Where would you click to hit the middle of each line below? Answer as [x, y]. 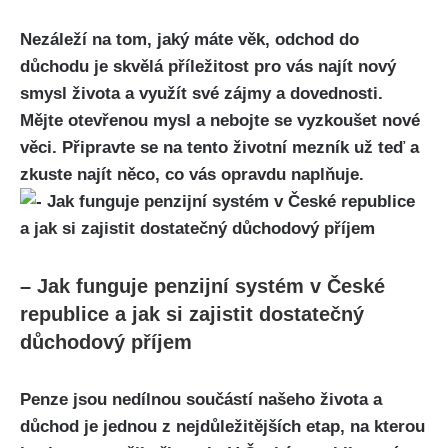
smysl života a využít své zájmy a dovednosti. [201, 93]
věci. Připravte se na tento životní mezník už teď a [219, 147]
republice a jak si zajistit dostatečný [192, 313]
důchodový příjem [106, 341]
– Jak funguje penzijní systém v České [202, 285]
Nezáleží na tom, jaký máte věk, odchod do [189, 39]
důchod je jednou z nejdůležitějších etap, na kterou [222, 426]
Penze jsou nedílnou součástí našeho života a [201, 399]
